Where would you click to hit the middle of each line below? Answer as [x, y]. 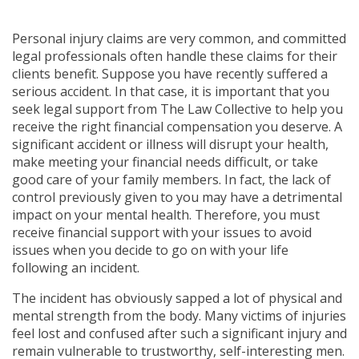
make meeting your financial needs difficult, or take [165, 161]
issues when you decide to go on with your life [150, 250]
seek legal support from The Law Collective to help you [177, 109]
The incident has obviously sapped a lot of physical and [177, 298]
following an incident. [76, 267]
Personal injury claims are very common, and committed [179, 38]
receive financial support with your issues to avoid [162, 232]
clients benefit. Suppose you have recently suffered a [170, 73]
